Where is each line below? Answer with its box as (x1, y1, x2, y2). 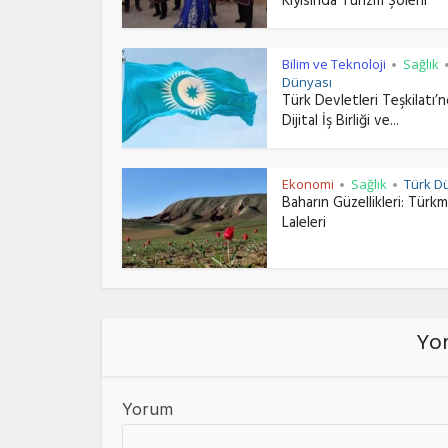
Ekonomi (282, 175, 334, 194)
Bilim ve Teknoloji (282, 55, 386, 74)
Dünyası (282, 73, 332, 92)
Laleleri (282, 210, 326, 240)
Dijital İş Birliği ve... (282, 108, 399, 138)
